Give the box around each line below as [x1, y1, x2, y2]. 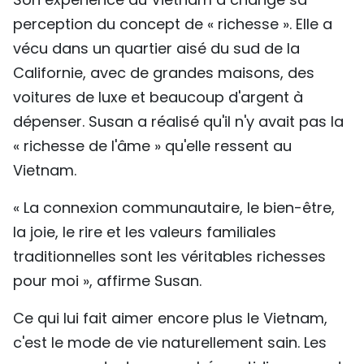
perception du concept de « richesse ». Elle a [13, 14, 332, 35]
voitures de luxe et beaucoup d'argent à [13, 87, 303, 108]
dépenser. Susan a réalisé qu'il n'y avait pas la [13, 111, 344, 132]
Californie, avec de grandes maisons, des [13, 63, 314, 84]
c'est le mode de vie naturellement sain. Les [13, 332, 327, 353]
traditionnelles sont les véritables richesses [13, 246, 326, 267]
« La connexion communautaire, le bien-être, [13, 197, 335, 219]
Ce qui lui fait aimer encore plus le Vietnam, [13, 308, 327, 329]
